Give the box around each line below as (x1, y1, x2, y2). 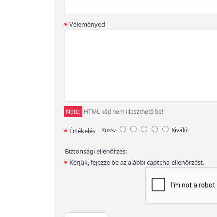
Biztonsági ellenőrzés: (65, 146, 127, 155)
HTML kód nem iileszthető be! (82, 107, 163, 116)
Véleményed (69, 19, 105, 29)
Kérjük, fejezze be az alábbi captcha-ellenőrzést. (69, 157, 204, 167)
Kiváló (169, 125, 187, 134)
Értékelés (69, 126, 95, 135)
